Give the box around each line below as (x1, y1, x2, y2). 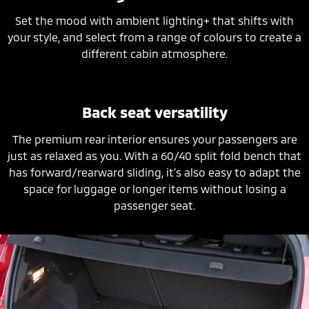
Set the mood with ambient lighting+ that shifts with (15, 13, 294, 27)
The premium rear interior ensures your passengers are (12, 132, 297, 146)
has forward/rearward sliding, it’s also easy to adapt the (8, 165, 301, 179)
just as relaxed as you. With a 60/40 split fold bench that (8, 148, 301, 162)
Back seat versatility (81, 102, 228, 121)
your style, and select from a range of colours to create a (8, 30, 301, 43)
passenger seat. (114, 198, 195, 212)
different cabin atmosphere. (81, 46, 228, 60)
